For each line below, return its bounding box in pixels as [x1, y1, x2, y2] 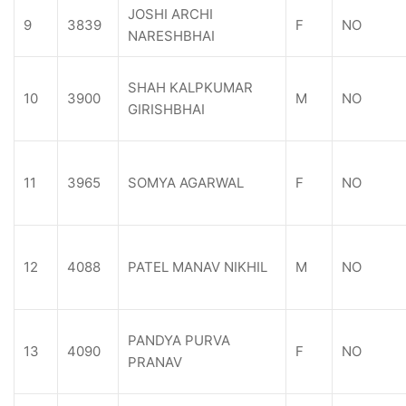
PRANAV [128, 353, 182, 371]
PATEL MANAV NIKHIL [128, 258, 267, 275]
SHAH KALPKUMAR [128, 79, 253, 96]
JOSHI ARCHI [128, 5, 213, 23]
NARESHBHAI [128, 27, 215, 44]
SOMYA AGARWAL [128, 174, 244, 191]
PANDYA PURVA [128, 332, 230, 349]
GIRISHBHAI [128, 101, 205, 118]
